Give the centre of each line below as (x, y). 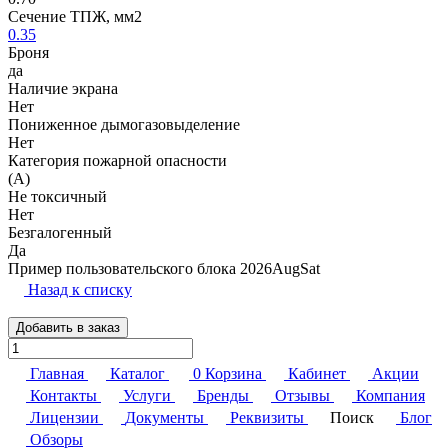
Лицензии (64, 417)
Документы (164, 417)
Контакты (63, 395)
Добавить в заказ (68, 327)
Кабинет (317, 373)
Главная (57, 373)
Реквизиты (267, 417)
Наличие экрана (63, 88)
